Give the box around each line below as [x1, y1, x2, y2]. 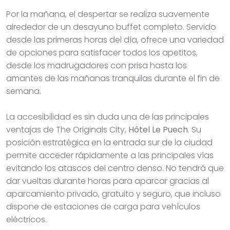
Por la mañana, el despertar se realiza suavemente [6, 8, 209, 20]
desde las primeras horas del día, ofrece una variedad [6, 33, 224, 46]
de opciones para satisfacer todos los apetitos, [6, 46, 198, 59]
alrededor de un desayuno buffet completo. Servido [6, 21, 216, 33]
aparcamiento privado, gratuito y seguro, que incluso [6, 187, 221, 200]
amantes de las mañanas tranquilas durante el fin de [6, 72, 220, 84]
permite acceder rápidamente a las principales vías [6, 149, 214, 161]
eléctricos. [6, 213, 47, 225]
